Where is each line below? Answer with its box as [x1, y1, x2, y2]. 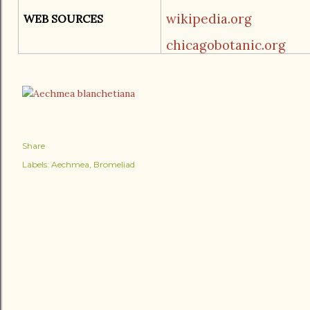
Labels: [22, 159, 49, 170]
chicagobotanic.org [165, 37, 286, 53]
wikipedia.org [165, 10, 252, 27]
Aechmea [51, 159, 89, 170]
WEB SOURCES [23, 12, 103, 26]
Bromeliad [93, 159, 135, 170]
